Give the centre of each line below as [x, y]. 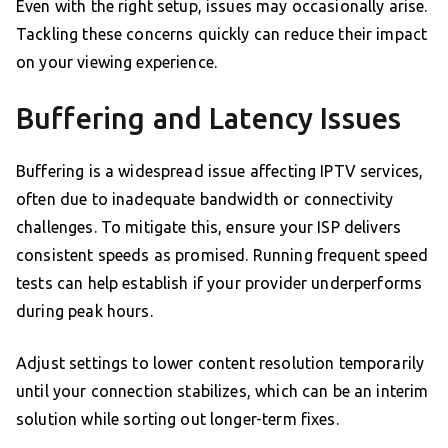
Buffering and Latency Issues [209, 118]
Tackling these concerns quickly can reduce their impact [222, 34]
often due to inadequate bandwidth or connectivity [205, 199]
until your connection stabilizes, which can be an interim [222, 391]
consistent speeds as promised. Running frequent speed [222, 255]
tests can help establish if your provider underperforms [219, 283]
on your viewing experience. [117, 62]
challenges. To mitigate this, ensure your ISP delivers [209, 227]
